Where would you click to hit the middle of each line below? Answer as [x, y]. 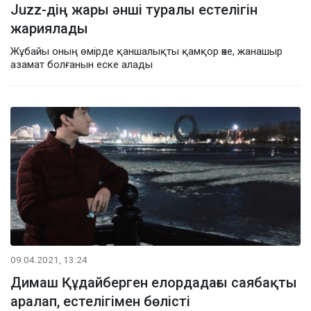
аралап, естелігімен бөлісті [100, 301]
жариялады [49, 28]
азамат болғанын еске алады [82, 64]
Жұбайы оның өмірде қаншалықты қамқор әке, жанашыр [146, 51]
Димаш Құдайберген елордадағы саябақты [154, 282]
